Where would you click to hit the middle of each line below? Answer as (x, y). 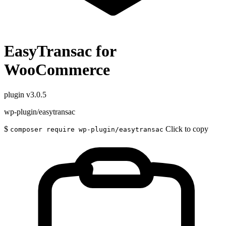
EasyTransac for (60, 51)
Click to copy (187, 129)
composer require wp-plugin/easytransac (87, 129)
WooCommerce (57, 70)
